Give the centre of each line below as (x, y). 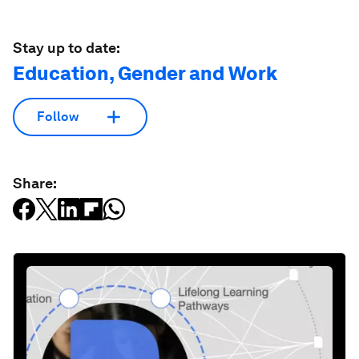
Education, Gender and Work (145, 73)
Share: (35, 183)
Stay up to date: (67, 47)
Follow (58, 117)
